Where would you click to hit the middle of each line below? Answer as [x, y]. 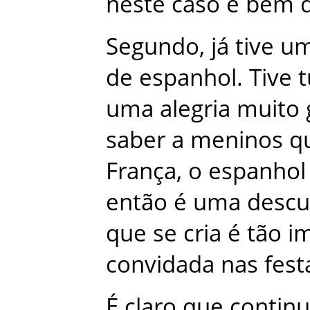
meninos [237, 139]
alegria [195, 108]
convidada [160, 264]
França [141, 170]
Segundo [153, 46]
